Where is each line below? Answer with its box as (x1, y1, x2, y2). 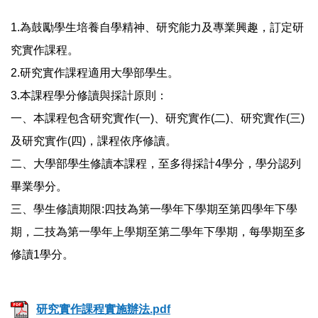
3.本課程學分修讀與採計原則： (11, 89, 168, 102)
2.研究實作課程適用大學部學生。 (11, 67, 179, 79)
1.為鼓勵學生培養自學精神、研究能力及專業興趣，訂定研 (11, 21, 304, 34)
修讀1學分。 (11, 248, 74, 261)
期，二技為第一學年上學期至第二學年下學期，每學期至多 (11, 226, 306, 238)
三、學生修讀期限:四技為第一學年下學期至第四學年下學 (11, 203, 297, 216)
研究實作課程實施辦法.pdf (36, 302, 170, 315)
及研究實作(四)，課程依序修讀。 (11, 135, 177, 148)
